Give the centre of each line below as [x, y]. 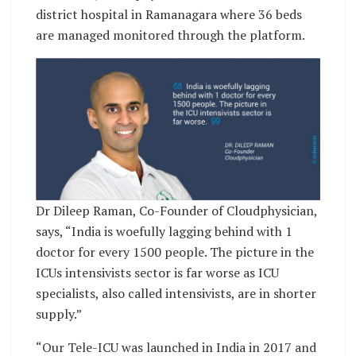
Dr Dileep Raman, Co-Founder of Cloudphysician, [176, 211]
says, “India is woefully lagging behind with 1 [164, 232]
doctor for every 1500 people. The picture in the [175, 252]
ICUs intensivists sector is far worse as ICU [157, 273]
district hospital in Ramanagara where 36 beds [169, 15]
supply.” [59, 314]
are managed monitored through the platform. [170, 35]
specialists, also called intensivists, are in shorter [176, 294]
